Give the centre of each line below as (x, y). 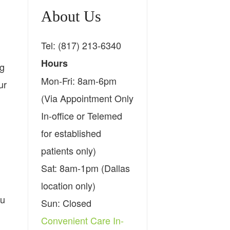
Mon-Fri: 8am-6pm (79, 80)
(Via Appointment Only (88, 98)
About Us (71, 16)
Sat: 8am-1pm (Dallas (86, 168)
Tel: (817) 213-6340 (81, 45)
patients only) (69, 150)
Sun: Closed (66, 203)
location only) (69, 185)
